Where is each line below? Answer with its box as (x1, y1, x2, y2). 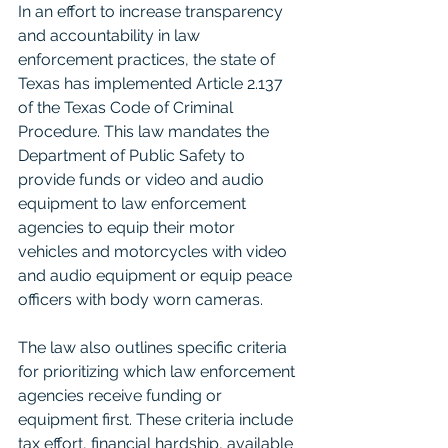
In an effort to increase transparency (18, 2, 287, 21)
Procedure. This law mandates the (18, 122, 273, 141)
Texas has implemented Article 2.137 (18, 74, 287, 93)
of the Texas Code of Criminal (18, 98, 237, 117)
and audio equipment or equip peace (18, 266, 296, 285)
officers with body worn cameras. (18, 290, 263, 309)
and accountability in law (18, 26, 204, 45)
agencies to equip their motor (18, 218, 239, 237)
